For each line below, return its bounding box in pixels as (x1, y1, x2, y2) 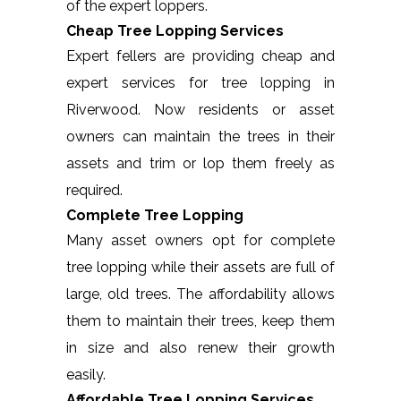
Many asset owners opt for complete (66, 231, 335, 249)
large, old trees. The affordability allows (66, 285, 335, 303)
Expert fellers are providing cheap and (66, 47, 335, 64)
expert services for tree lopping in (66, 73, 335, 91)
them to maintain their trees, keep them (66, 311, 335, 329)
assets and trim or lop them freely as (66, 154, 335, 172)
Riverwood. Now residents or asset (66, 100, 335, 118)
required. (66, 181, 123, 199)
